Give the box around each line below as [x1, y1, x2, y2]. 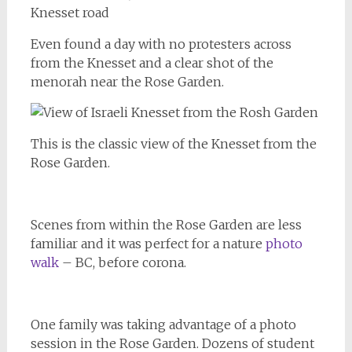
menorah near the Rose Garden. [30, 74, 224, 90]
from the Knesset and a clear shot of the [30, 55, 273, 71]
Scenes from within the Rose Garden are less [30, 217, 302, 233]
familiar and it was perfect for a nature [30, 236, 266, 251]
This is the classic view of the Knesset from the [30, 136, 317, 152]
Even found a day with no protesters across [30, 36, 291, 52]
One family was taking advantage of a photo [30, 317, 296, 332]
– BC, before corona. [61, 255, 186, 270]
